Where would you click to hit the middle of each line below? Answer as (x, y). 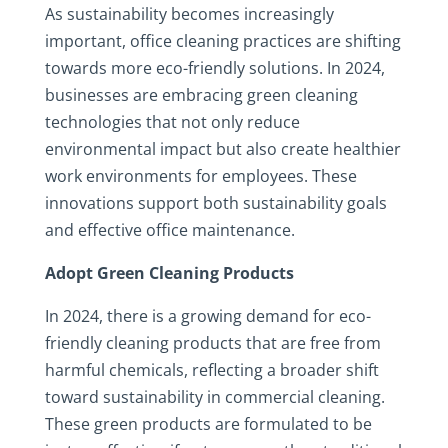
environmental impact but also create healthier (222, 149)
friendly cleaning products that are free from (212, 343)
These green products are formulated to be (208, 424)
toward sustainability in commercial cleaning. (214, 397)
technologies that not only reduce (172, 122)
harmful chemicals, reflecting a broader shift (211, 370)
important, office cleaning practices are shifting (222, 41)
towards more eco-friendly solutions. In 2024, (214, 68)
